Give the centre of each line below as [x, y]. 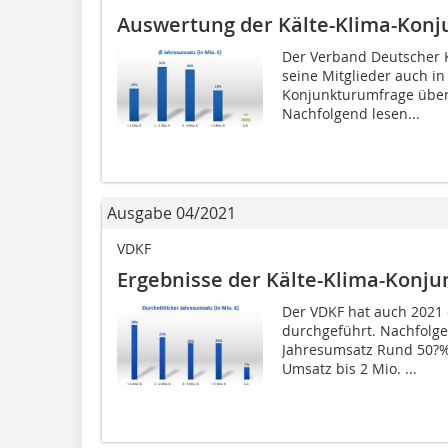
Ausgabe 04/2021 [171, 212]
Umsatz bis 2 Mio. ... [349, 368]
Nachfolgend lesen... [350, 113]
